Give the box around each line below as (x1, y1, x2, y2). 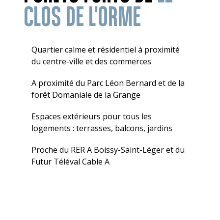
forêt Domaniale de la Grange (31, 89, 140, 100)
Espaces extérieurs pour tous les (31, 110, 152, 122)
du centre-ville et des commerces (31, 55, 151, 67)
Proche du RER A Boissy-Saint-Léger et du (31, 144, 185, 155)
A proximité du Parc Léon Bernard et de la (31, 77, 185, 88)
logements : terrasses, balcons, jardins (31, 122, 172, 134)
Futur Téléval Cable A (31, 156, 110, 167)
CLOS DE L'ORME (24, 1, 141, 30)
